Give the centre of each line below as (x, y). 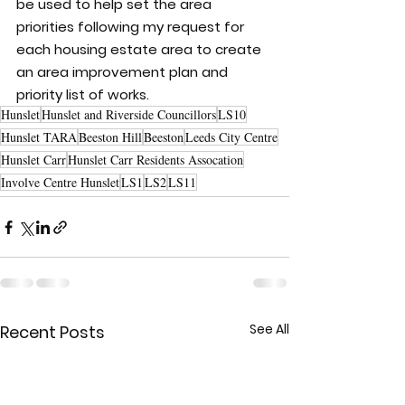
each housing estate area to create (141, 49)
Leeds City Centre (231, 137)
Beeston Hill (110, 137)
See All (269, 329)
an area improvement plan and (124, 72)
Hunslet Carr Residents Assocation (155, 160)
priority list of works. (83, 94)
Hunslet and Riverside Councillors (129, 114)
